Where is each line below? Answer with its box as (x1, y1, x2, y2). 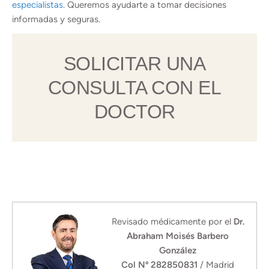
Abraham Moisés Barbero (127, 231, 229, 241)
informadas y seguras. (12, 14, 100, 25)
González (159, 245, 197, 256)
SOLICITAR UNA (63, 53, 206, 74)
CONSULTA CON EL (47, 77, 222, 98)
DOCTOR (94, 101, 175, 122)
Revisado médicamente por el (111, 216, 234, 227)
